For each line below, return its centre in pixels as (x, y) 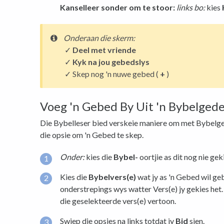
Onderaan (81, 37)
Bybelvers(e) (112, 176)
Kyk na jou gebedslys (111, 61)
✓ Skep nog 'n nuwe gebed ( (112, 73)
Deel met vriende (104, 49)
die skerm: (117, 37)
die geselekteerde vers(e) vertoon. (118, 200)
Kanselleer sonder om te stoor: (117, 7)
